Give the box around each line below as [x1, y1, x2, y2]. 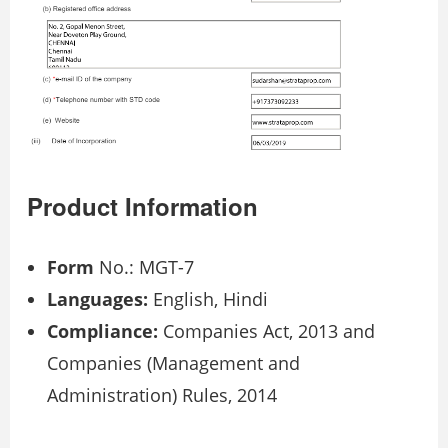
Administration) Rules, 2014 [47, 382, 277, 407]
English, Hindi [148, 286, 268, 311]
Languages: [47, 286, 148, 311]
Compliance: [47, 318, 158, 343]
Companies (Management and [47, 350, 300, 375]
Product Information [27, 188, 258, 223]
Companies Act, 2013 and [158, 318, 375, 343]
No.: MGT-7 [94, 254, 194, 279]
